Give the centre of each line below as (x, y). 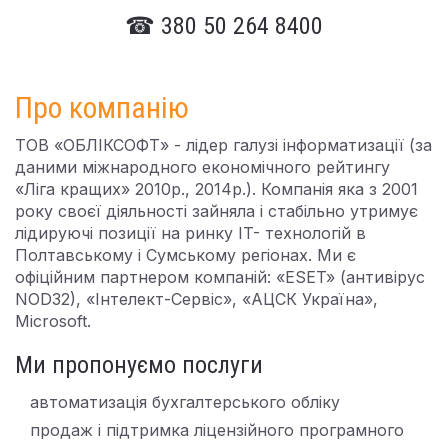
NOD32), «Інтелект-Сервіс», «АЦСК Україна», (196, 299)
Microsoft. (53, 321)
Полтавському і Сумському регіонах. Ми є (185, 255)
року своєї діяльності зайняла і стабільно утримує (216, 211)
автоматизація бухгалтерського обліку (185, 402)
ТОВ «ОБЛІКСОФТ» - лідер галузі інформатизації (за (223, 145)
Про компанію (102, 107)
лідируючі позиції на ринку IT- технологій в (190, 233)
